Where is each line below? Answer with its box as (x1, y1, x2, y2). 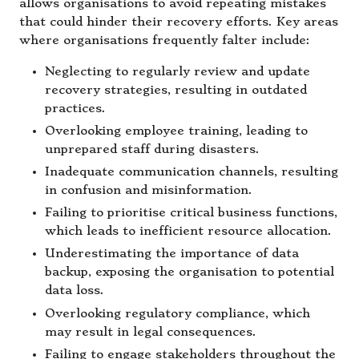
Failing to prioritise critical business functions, (45, 206, 337, 220)
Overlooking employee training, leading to (45, 124, 308, 139)
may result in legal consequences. (45, 325, 256, 339)
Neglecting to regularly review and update (45, 64, 310, 79)
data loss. (45, 284, 104, 298)
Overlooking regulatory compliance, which (45, 306, 310, 321)
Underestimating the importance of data (45, 247, 299, 261)
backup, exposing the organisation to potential (45, 265, 334, 280)
